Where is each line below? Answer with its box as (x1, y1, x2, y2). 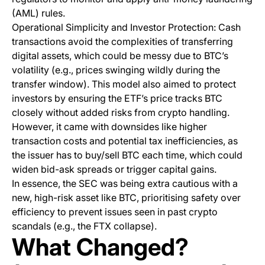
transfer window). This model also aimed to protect (12, 78, 236, 91)
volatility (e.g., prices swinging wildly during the (12, 64, 220, 76)
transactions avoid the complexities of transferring (12, 35, 233, 48)
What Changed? (12, 232, 189, 262)
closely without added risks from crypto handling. (12, 106, 230, 119)
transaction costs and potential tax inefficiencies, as (12, 135, 238, 147)
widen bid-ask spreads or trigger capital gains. (12, 163, 216, 176)
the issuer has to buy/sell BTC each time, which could (12, 149, 243, 161)
